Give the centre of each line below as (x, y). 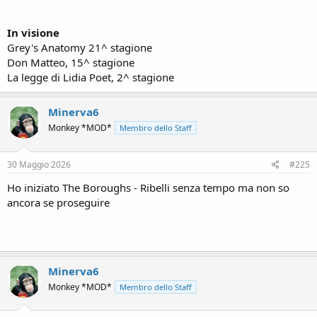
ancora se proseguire (58, 202)
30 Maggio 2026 (39, 164)
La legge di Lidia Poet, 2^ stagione (91, 77)
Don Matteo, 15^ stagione (71, 62)
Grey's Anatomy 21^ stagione (80, 47)
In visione (33, 33)
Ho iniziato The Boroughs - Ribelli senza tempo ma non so (148, 187)
